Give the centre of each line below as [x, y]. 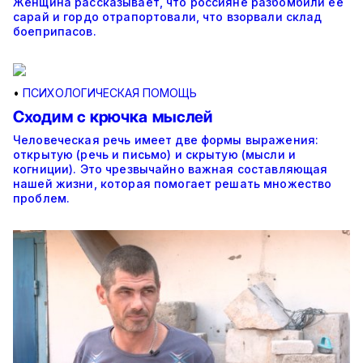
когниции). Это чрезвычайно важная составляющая [171, 169]
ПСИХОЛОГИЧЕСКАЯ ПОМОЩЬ [110, 93]
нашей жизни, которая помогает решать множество [173, 184]
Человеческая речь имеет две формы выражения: [166, 140]
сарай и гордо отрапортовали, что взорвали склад [168, 17]
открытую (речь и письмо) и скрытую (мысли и [155, 154]
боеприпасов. [55, 31]
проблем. [42, 198]
